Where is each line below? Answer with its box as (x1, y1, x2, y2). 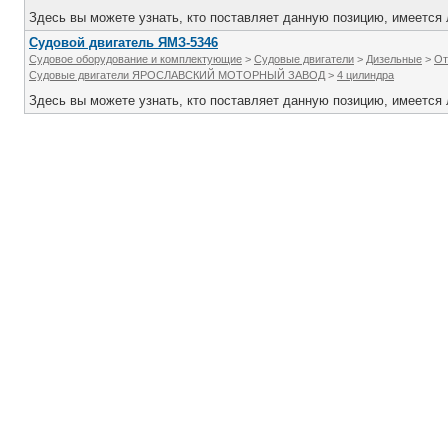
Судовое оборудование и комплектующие (29, 53, 242, 65)
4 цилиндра (337, 69, 394, 81)
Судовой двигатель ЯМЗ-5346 (29, 35, 218, 50)
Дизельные (366, 53, 422, 65)
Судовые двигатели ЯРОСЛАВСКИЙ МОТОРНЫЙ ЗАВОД (29, 69, 325, 81)
